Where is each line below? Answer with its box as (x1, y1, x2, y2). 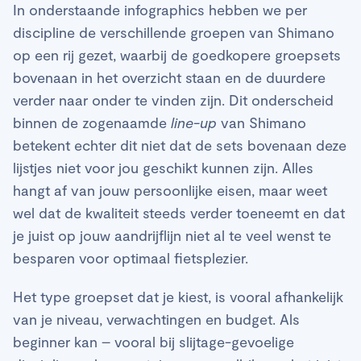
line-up (171, 113, 217, 131)
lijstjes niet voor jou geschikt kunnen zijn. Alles (13, 158, 313, 176)
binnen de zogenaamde (13, 113, 171, 131)
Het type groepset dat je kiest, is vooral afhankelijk (13, 287, 343, 305)
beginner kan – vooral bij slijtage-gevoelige (13, 332, 294, 351)
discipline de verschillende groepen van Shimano (13, 23, 334, 41)
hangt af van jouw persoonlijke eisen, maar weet (13, 180, 327, 199)
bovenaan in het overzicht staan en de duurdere (13, 68, 326, 86)
